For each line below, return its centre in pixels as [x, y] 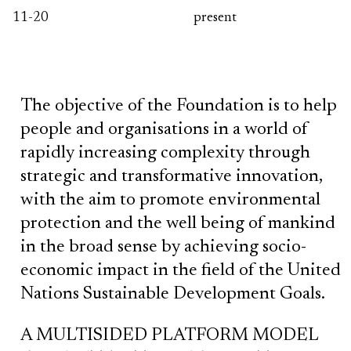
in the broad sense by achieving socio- [163, 247]
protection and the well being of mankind [178, 223]
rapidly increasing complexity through [165, 153]
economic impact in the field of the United [181, 270]
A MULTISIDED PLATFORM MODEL [169, 335]
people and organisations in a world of [164, 129]
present [215, 18]
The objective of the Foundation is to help [179, 106]
